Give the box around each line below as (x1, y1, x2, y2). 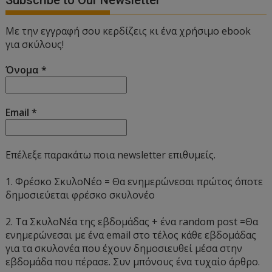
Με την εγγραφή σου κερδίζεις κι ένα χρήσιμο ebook (5, 24, 251, 38)
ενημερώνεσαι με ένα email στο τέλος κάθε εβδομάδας (5, 228, 257, 242)
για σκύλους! (5, 38, 64, 52)
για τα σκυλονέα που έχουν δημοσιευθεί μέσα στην (5, 242, 243, 256)
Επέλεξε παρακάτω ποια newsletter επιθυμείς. (5, 148, 216, 162)
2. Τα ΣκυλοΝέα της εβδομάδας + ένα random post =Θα (5, 215, 259, 229)
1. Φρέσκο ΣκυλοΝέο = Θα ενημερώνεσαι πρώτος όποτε (5, 175, 263, 189)
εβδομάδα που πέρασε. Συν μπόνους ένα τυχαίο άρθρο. (5, 255, 260, 269)
